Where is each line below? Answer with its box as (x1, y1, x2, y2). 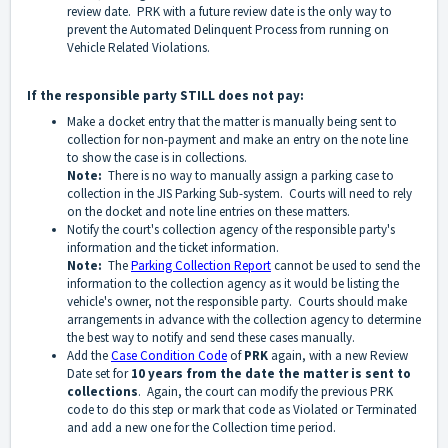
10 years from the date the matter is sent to (131, 365, 411, 383)
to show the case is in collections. (67, 149, 247, 167)
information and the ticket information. (67, 239, 282, 257)
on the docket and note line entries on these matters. (67, 203, 350, 221)
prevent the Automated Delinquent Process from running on (67, 21, 389, 39)
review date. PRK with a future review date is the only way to (67, 3, 392, 21)
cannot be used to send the (271, 257, 420, 275)
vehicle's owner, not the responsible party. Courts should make (67, 293, 407, 311)
